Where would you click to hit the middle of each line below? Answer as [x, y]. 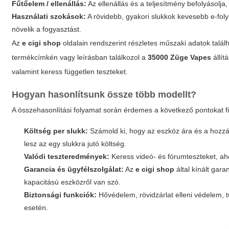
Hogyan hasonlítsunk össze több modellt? [104, 95]
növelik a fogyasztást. [47, 29]
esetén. [36, 208]
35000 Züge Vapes [180, 57]
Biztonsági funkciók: [61, 195]
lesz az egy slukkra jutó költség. [75, 144]
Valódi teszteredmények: [67, 156]
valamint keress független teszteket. [70, 72]
